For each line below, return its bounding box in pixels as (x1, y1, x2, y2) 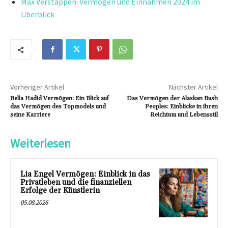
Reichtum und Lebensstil (150, 111, 218, 119)
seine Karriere (10, 111, 50, 119)
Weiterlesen (10, 135, 71, 152)
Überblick (21, 9, 54, 20)
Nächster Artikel (168, 82, 218, 92)
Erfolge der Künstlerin (20, 186, 100, 196)
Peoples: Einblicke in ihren (145, 103, 218, 111)
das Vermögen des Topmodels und (10, 103, 106, 111)
